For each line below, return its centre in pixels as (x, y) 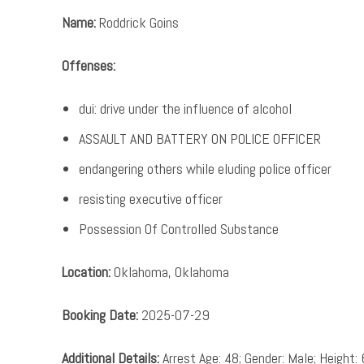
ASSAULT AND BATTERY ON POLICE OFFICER (200, 139)
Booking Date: (100, 315)
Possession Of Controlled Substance (179, 229)
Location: (86, 272)
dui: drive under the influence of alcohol (185, 108)
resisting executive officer (151, 199)
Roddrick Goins (137, 22)
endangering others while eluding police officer (205, 169)
